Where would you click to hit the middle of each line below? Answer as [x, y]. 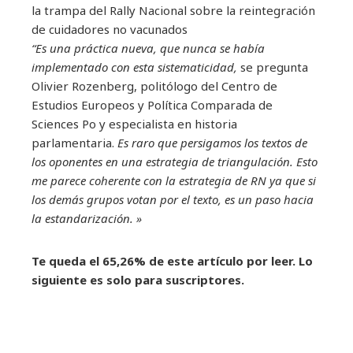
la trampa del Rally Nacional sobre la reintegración [173, 10]
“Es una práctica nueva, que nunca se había [148, 48]
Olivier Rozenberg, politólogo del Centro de [154, 85]
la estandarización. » [87, 218]
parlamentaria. [73, 142]
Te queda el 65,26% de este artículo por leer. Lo [172, 260]
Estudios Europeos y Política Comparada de [152, 104]
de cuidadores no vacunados [110, 29]
